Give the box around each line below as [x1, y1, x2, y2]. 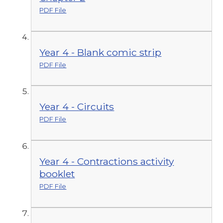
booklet [39, 167, 75, 180]
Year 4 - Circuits [39, 101, 114, 113]
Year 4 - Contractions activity [39, 155, 174, 167]
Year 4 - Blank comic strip [39, 46, 162, 58]
